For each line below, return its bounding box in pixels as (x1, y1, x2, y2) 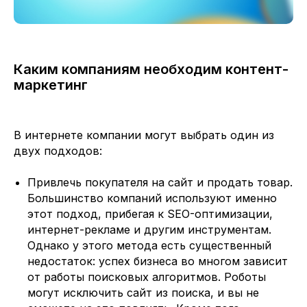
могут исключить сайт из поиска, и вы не (27, 286, 259, 299)
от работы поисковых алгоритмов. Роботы (27, 270, 266, 284)
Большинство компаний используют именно (27, 191, 277, 205)
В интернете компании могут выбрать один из (14, 128, 274, 142)
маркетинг (14, 77, 88, 93)
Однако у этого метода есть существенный (27, 238, 271, 252)
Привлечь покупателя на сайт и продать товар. (27, 175, 293, 189)
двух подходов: (14, 144, 102, 158)
